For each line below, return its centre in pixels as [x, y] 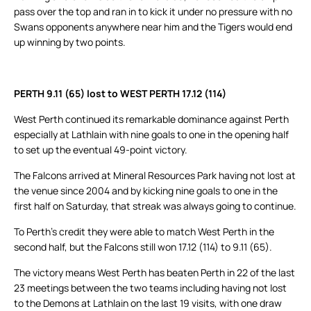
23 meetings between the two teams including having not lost [150, 288]
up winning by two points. [70, 42]
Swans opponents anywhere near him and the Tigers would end [153, 27]
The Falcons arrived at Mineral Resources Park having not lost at [155, 176]
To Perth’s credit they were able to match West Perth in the [144, 232]
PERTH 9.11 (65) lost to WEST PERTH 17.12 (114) [120, 94]
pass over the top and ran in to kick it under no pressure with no [153, 12]
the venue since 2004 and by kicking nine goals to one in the [146, 191]
